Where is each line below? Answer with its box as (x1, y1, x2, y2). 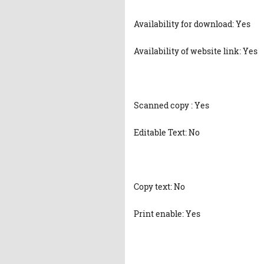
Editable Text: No (134, 127, 200, 138)
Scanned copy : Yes (134, 100, 209, 111)
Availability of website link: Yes (134, 45, 258, 57)
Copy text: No (134, 181, 185, 192)
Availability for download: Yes (134, 18, 250, 29)
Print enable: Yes (134, 208, 200, 219)
